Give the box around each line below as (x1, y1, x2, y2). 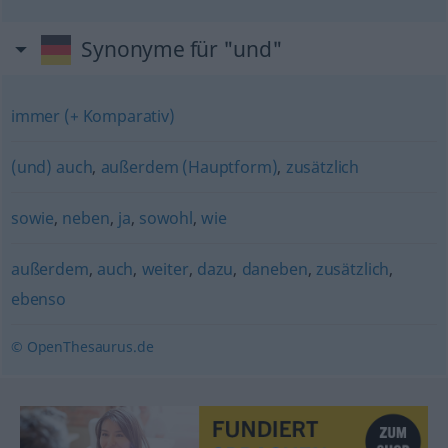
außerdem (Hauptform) (100, 156, 278, 178)
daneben (241, 258, 308, 280)
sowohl (138, 207, 193, 229)
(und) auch (10, 156, 93, 178)
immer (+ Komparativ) (10, 105, 175, 127)
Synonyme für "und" (81, 35, 283, 63)
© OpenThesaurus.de (10, 337, 154, 356)
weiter (141, 258, 189, 280)
